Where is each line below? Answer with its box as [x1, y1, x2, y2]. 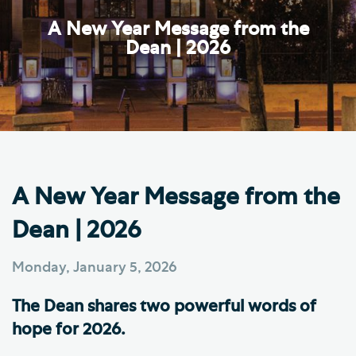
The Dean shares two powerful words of [12, 297, 316, 315]
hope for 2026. [12, 320, 126, 338]
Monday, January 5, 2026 [12, 260, 177, 275]
